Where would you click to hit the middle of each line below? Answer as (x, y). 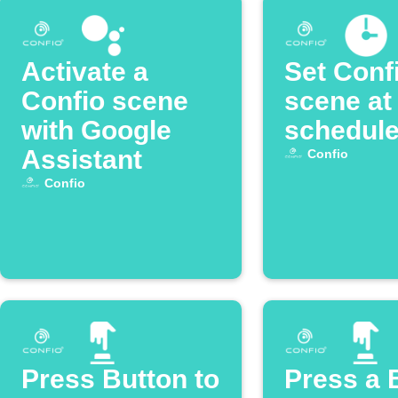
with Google (96, 130)
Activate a (85, 72)
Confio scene (105, 101)
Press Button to (120, 379)
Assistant (82, 159)
